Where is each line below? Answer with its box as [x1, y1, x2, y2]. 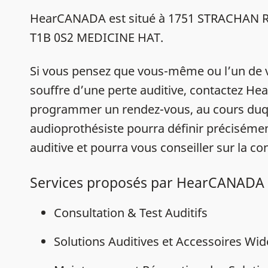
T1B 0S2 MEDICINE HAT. [30, 29, 163, 45]
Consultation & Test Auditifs [54, 205, 208, 221]
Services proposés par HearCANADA [30, 173, 264, 192]
